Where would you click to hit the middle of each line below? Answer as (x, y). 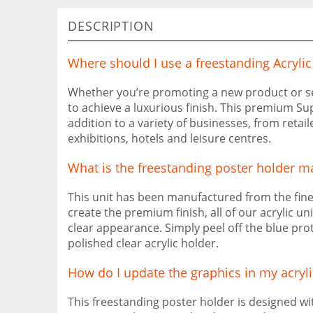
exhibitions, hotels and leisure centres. (169, 138)
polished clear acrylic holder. (143, 243)
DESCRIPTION (111, 26)
